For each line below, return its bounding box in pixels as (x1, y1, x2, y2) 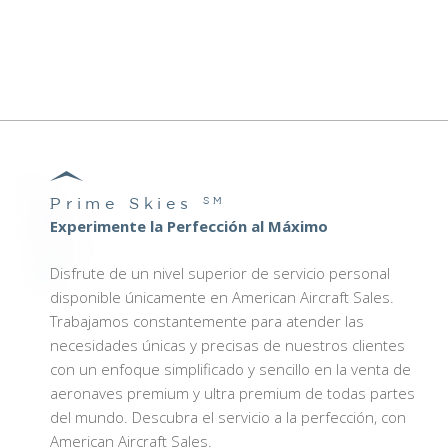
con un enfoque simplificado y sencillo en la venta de (49, 358, 411, 379)
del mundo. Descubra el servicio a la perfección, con (49, 406, 406, 427)
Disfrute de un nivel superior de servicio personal (49, 262, 390, 283)
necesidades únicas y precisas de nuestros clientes (49, 334, 405, 355)
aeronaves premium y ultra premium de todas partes (49, 382, 415, 403)
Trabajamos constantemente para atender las (49, 310, 364, 331)
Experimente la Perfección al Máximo (49, 216, 328, 236)
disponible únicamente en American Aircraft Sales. (49, 286, 394, 307)
